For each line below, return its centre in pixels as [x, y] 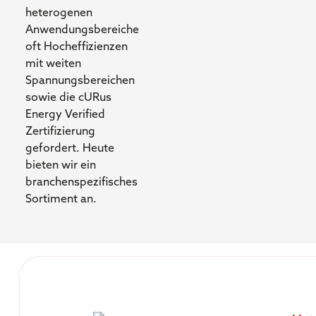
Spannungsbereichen [80, 81]
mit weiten [53, 64]
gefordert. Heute [69, 148]
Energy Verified [65, 115]
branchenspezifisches [81, 182]
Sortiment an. [61, 199]
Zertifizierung [60, 132]
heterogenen [59, 13]
